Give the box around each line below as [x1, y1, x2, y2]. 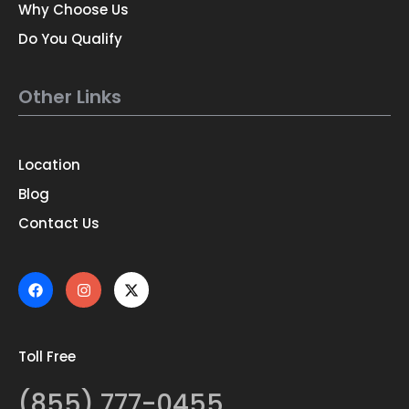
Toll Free [18, 346, 76, 366]
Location [18, 155, 80, 175]
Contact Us [18, 214, 100, 234]
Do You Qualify [18, 29, 122, 49]
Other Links [18, 84, 121, 110]
